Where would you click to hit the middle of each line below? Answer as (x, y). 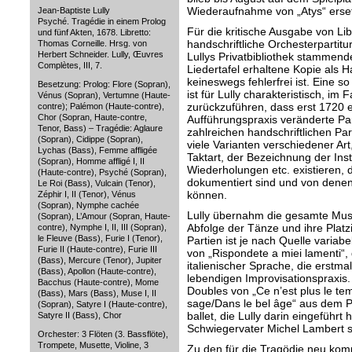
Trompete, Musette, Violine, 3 (93, 345)
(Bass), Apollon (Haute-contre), (97, 271)
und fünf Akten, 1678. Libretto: (94, 32)
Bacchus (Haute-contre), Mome (98, 282)
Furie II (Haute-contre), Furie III (97, 249)
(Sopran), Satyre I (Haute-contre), (102, 304)
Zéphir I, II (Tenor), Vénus (86, 194)
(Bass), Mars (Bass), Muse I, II (97, 293)
